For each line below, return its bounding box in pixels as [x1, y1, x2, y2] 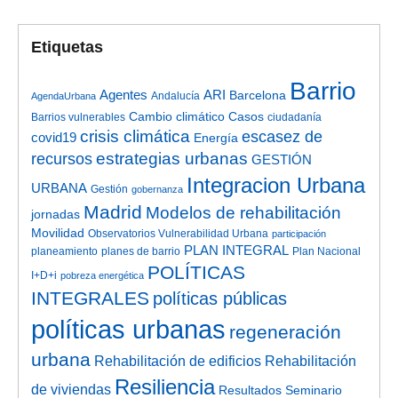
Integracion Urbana [187, 172, 366, 197]
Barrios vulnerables [31, 110, 126, 123]
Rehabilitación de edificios [94, 353, 262, 369]
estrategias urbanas [96, 148, 249, 168]
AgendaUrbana [31, 90, 97, 101]
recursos [31, 149, 93, 168]
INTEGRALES [31, 287, 150, 308]
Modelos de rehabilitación [146, 203, 342, 222]
